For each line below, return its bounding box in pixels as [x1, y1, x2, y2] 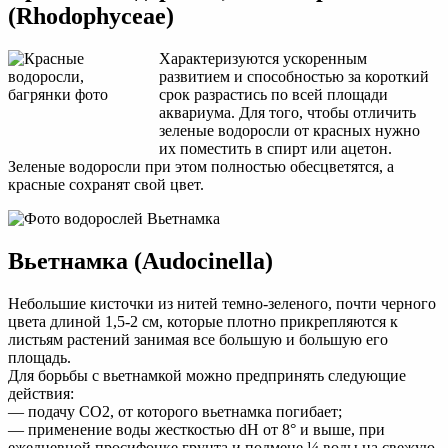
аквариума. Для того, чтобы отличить [159, 103, 416, 121]
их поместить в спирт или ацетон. [159, 139, 392, 157]
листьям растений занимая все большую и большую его [8, 330, 388, 348]
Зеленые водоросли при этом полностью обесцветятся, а [8, 157, 394, 175]
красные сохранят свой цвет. [8, 175, 204, 193]
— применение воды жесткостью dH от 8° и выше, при [8, 420, 385, 438]
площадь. [8, 348, 71, 366]
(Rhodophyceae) [8, 2, 174, 29]
